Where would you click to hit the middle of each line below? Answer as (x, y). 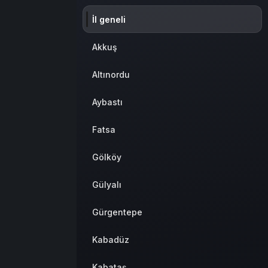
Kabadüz (111, 239)
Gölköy (107, 157)
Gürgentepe (117, 212)
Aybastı (107, 102)
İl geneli (109, 19)
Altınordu (111, 74)
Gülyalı (107, 184)
